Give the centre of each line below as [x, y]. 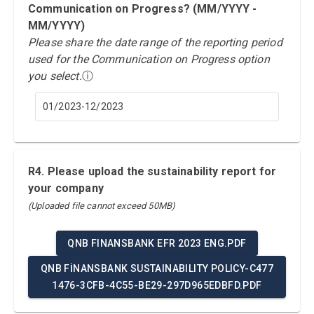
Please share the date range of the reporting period [155, 42]
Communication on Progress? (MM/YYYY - [143, 9]
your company [66, 188]
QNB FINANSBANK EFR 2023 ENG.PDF [157, 243]
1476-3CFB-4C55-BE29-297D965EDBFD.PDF [157, 285]
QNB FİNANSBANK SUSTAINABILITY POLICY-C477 [157, 268]
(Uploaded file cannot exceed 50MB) [102, 206]
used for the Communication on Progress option [149, 59]
